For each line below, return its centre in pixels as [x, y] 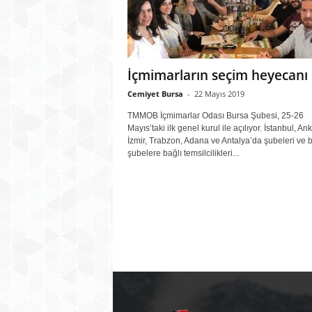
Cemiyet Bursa [155, 94]
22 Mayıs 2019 [219, 94]
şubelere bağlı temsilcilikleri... [183, 153]
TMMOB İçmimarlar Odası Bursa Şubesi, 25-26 [215, 116]
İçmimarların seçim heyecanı [217, 75]
